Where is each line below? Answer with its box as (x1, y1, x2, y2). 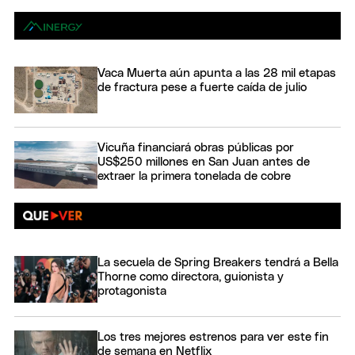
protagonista (97, 284, 166, 297)
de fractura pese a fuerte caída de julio (97, 81, 307, 94)
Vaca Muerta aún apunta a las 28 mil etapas (97, 67, 336, 79)
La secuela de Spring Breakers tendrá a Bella (97, 256, 338, 269)
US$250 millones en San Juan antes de (97, 156, 310, 169)
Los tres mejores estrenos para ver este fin (97, 331, 329, 344)
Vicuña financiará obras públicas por (97, 142, 294, 155)
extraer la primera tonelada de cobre (97, 170, 291, 183)
